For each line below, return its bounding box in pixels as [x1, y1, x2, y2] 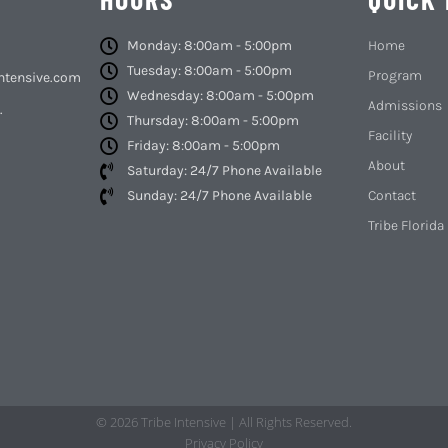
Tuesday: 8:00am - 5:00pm [127, 62, 293, 80]
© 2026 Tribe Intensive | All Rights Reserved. [96, 412, 352, 431]
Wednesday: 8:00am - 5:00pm [127, 87, 315, 105]
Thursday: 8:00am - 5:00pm [127, 112, 300, 130]
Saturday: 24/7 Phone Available [127, 162, 323, 180]
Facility [368, 127, 413, 145]
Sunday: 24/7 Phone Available [127, 187, 313, 205]
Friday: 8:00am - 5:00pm [127, 137, 281, 155]
